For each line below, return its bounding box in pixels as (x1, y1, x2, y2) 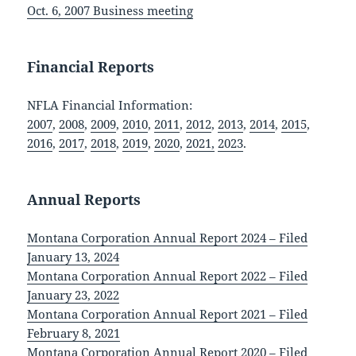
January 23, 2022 (27, 287, 120, 304)
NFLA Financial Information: (27, 97, 193, 114)
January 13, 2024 (27, 249, 120, 265)
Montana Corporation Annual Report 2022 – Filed (27, 268, 308, 284)
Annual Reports (27, 190, 141, 210)
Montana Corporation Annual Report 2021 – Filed (27, 306, 308, 323)
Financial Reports (27, 57, 155, 77)
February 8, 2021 (27, 325, 121, 342)
